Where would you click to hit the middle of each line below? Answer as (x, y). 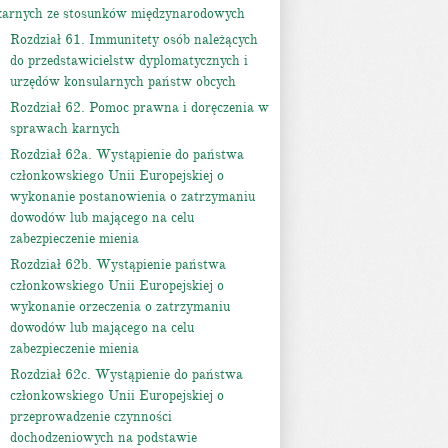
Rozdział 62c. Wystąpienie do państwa (126, 374)
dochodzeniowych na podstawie (103, 437)
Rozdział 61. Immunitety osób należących (134, 39)
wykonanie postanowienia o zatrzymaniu (132, 196)
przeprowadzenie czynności (91, 416)
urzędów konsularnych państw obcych (123, 81)
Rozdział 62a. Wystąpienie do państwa (127, 154)
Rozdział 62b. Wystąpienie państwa (118, 264)
